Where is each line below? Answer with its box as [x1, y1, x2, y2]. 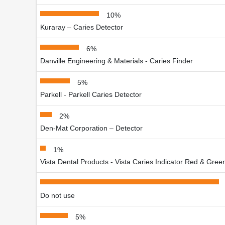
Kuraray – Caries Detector [40, 23, 123, 31]
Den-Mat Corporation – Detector [40, 124, 143, 132]
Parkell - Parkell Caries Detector [40, 90, 142, 98]
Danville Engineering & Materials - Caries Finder [40, 56, 193, 65]
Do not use [40, 191, 75, 199]
